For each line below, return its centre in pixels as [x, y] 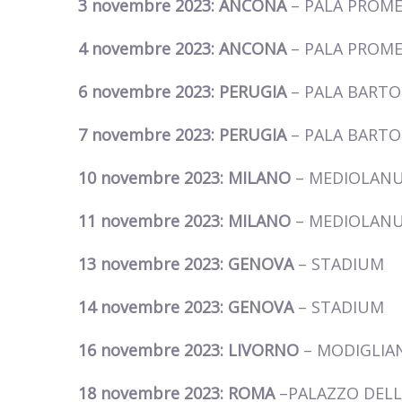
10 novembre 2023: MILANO [187, 178]
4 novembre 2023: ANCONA [184, 49]
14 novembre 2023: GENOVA [188, 307]
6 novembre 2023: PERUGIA [184, 92]
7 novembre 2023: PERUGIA [184, 135]
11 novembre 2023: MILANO [187, 221]
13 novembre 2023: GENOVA [186, 264]
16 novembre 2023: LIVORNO [188, 350]
